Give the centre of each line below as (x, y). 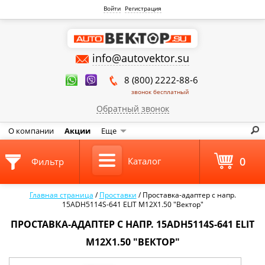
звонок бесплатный (160, 92)
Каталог (144, 161)
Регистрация (143, 8)
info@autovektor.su (141, 58)
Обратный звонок (132, 109)
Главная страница (61, 195)
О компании (31, 131)
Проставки (118, 195)
